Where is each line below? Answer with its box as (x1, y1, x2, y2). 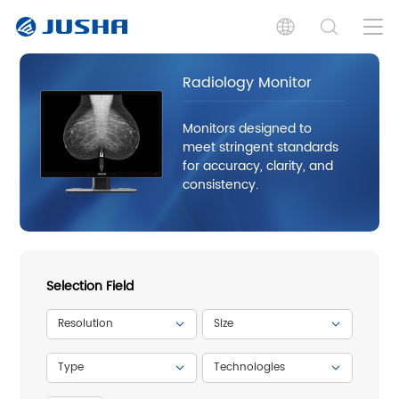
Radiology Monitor (183, 70, 313, 94)
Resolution (58, 314, 114, 332)
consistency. (183, 174, 259, 195)
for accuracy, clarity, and (183, 155, 334, 176)
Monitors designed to (183, 118, 313, 139)
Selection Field (46, 275, 134, 297)
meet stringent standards (183, 136, 339, 158)
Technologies (214, 358, 286, 376)
